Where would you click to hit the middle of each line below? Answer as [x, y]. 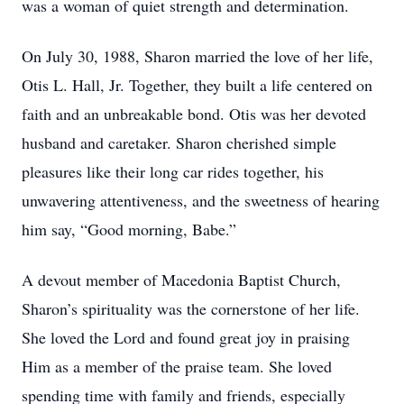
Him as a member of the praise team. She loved [177, 366]
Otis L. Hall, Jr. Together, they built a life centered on [197, 85]
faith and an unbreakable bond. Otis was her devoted [194, 114]
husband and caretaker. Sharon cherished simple [179, 142]
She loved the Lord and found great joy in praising [186, 337]
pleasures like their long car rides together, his [173, 171]
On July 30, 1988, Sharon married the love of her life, [197, 56]
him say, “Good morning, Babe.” [129, 229]
